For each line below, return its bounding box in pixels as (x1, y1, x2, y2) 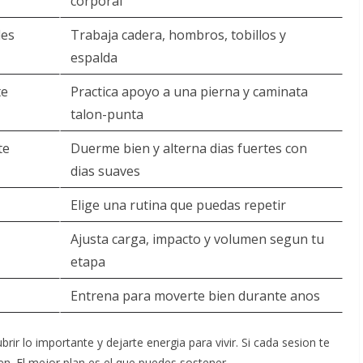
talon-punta (70, 105, 143, 123)
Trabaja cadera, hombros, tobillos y (70, 26, 286, 44)
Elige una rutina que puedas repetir (70, 196, 286, 214)
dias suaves (70, 162, 140, 180)
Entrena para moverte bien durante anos (70, 287, 320, 305)
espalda (70, 49, 117, 66)
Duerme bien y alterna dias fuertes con (70, 139, 307, 157)
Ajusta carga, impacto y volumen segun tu (70, 230, 324, 248)
